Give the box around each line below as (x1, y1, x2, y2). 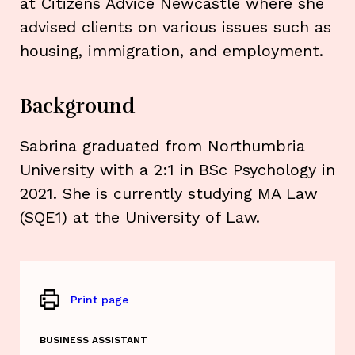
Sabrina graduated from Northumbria (20, 136, 305, 155)
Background (20, 94, 135, 118)
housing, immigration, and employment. (20, 41, 323, 60)
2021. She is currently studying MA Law (20, 184, 318, 203)
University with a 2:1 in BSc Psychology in (20, 160, 335, 179)
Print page (71, 293, 129, 306)
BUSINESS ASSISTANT (40, 334, 147, 345)
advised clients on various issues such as (20, 17, 331, 36)
